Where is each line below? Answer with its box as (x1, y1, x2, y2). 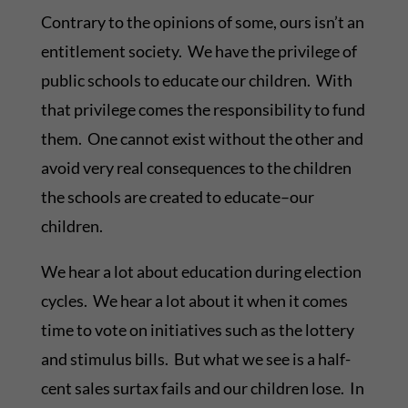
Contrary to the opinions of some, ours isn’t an (40, 12, 364, 33)
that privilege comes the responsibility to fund (40, 99, 365, 120)
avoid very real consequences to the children (40, 158, 352, 178)
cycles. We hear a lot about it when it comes (40, 291, 348, 311)
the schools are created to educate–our (40, 187, 314, 208)
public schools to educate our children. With (40, 70, 352, 91)
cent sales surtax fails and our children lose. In (40, 378, 364, 399)
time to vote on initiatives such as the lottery (40, 320, 354, 341)
